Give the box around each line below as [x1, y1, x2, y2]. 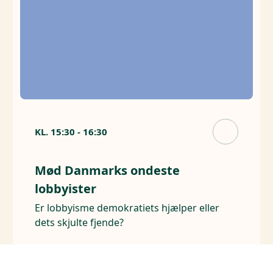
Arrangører [35, 245, 90, 259]
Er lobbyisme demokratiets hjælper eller [35, 201, 220, 215]
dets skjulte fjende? [35, 216, 124, 230]
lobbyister [35, 180, 97, 197]
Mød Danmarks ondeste [35, 162, 180, 179]
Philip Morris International [94, 245, 216, 259]
